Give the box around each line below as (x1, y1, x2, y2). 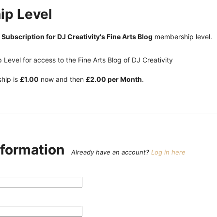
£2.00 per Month (86, 75, 142, 84)
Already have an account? (71, 148, 151, 156)
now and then (39, 75, 86, 84)
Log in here (151, 148, 186, 156)
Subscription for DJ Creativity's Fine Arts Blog (1, 32, 153, 41)
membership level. (153, 32, 212, 41)
